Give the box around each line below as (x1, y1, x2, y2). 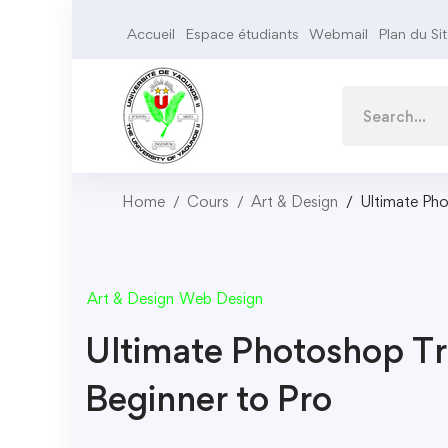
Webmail (309, 25, 368, 42)
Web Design (179, 289, 263, 308)
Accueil (127, 25, 175, 42)
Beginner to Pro (85, 377, 332, 420)
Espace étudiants (185, 25, 299, 42)
